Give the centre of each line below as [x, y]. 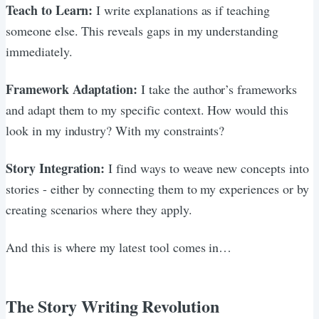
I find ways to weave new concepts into [207, 168]
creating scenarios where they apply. [99, 209]
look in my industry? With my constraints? [115, 130]
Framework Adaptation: [72, 89]
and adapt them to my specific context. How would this [147, 109]
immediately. [39, 51]
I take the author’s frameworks [217, 89]
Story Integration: [56, 168]
